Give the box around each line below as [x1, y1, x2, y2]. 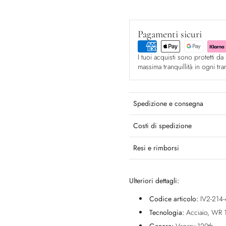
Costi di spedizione [133, 121, 192, 131]
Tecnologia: [149, 207, 186, 218]
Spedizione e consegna [133, 98, 203, 109]
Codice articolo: [149, 194, 200, 204]
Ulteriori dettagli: [129, 176, 179, 186]
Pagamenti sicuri [138, 28, 202, 41]
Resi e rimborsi [133, 143, 179, 153]
